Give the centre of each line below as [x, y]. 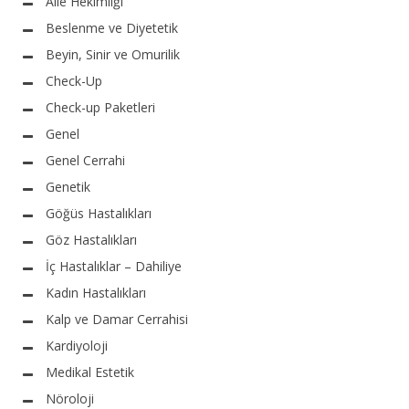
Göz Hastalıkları [91, 239]
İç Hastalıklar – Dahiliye [114, 266]
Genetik [68, 186]
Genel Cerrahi [85, 160]
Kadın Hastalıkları [96, 292]
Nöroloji [70, 398]
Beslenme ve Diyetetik [112, 27]
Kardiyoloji [77, 345]
